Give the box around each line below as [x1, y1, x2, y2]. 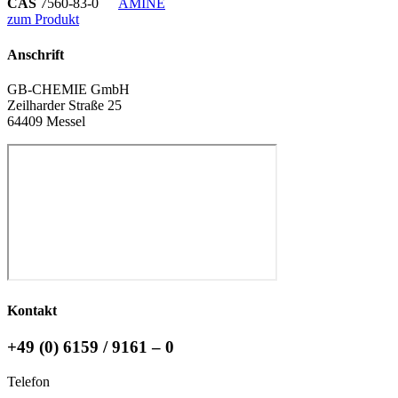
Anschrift [7, 46, 64, 62]
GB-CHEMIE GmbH [7, 81, 130, 97]
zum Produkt [7, 12, 79, 28]
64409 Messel [7, 113, 85, 129]
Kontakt [7, 303, 57, 319]
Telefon [7, 374, 50, 390]
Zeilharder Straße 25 [7, 97, 122, 113]
